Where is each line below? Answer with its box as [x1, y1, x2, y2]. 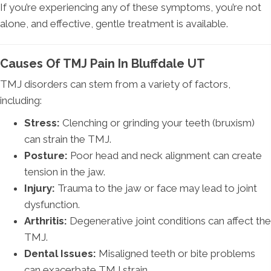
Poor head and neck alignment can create [68, 149, 262, 162]
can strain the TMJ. [24, 133, 111, 146]
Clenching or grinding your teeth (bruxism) [60, 117, 255, 129]
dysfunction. [24, 198, 80, 211]
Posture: [24, 149, 68, 162]
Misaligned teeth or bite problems [96, 247, 255, 260]
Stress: [24, 117, 60, 129]
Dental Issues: [24, 247, 96, 260]
